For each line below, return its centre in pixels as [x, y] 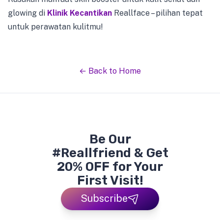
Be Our [110, 139]
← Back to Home [110, 71]
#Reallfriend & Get [110, 153]
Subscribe [104, 199]
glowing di [27, 13]
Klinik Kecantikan [80, 13]
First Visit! [110, 180]
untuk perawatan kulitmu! [55, 27]
